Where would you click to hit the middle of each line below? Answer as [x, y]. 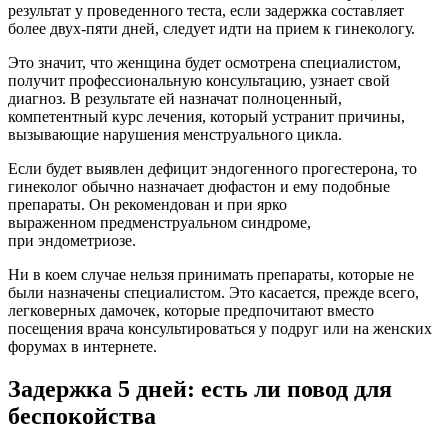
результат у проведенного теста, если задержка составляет [206, 11]
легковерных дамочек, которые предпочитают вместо [191, 311]
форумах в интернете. [82, 347]
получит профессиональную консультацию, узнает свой [199, 81]
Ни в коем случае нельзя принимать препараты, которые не [211, 275]
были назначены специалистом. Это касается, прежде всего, [213, 293]
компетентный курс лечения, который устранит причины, [206, 117]
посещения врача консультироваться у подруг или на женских [220, 329]
